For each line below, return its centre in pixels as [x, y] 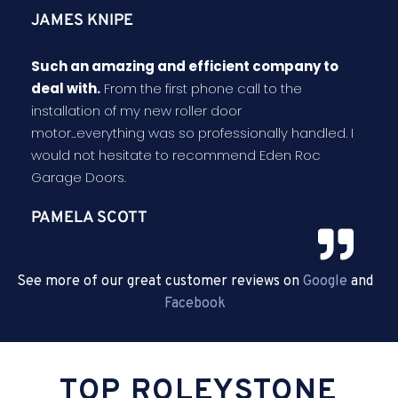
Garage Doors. [79, 178]
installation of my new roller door [136, 111]
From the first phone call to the [201, 89]
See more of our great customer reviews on [159, 282]
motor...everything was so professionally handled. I [192, 133]
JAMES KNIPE [82, 21]
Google [326, 282]
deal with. [66, 89]
